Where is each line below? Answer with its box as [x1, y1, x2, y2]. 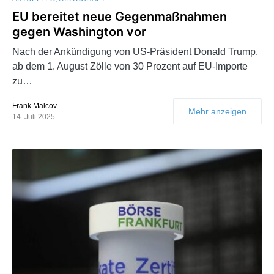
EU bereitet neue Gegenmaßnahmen [12, 9, 227, 24]
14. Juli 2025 [12, 113, 55, 122]
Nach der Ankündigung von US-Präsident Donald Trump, [12, 46, 258, 57]
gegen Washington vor [12, 24, 146, 40]
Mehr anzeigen [188, 106, 246, 117]
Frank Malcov [12, 102, 57, 111]
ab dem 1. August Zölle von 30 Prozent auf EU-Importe [12, 61, 248, 72]
